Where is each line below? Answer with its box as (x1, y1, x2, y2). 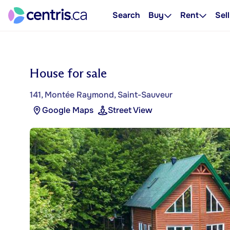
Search (112, 10, 140, 21)
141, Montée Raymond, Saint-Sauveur (30, 89, 172, 100)
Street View (108, 105, 152, 116)
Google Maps (42, 105, 93, 116)
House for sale (30, 66, 107, 81)
